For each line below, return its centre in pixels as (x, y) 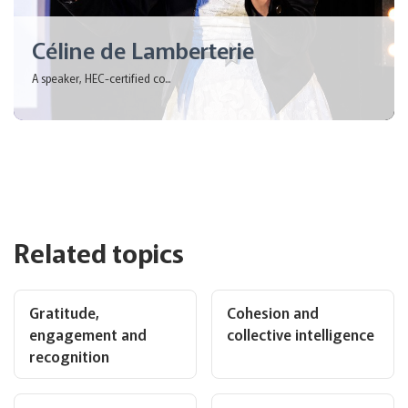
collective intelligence (301, 334)
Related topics (99, 252)
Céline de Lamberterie (143, 49)
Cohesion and (273, 312)
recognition (69, 356)
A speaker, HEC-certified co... (101, 78)
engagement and (88, 334)
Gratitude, (64, 312)
